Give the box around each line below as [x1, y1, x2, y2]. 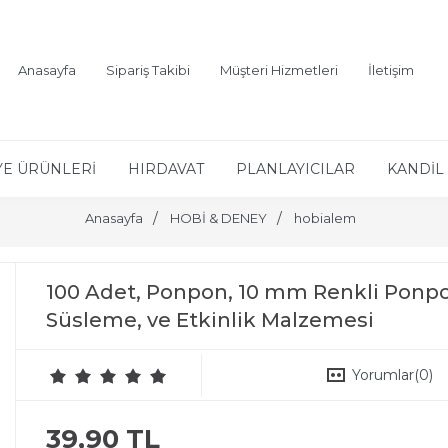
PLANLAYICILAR [236, 160, 355, 178]
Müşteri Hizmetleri [220, 62, 339, 78]
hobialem [293, 210, 356, 226]
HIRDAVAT [128, 160, 204, 178]
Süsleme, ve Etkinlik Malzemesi [46, 308, 374, 332]
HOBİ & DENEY [169, 210, 267, 226]
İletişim [368, 62, 415, 78]
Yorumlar [352, 365, 414, 384]
